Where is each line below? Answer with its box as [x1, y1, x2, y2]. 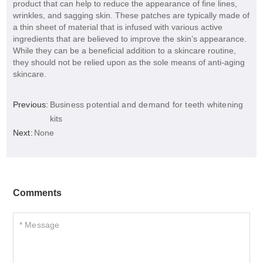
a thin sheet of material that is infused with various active [12, 22, 222, 32]
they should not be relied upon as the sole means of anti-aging [12, 58, 245, 68]
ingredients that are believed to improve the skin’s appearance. [12, 34, 247, 44]
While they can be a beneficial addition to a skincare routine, [12, 46, 236, 56]
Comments [12, 188, 62, 198]
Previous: [12, 100, 49, 110]
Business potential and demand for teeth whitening [49, 100, 244, 110]
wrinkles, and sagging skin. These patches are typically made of [12, 11, 249, 21]
